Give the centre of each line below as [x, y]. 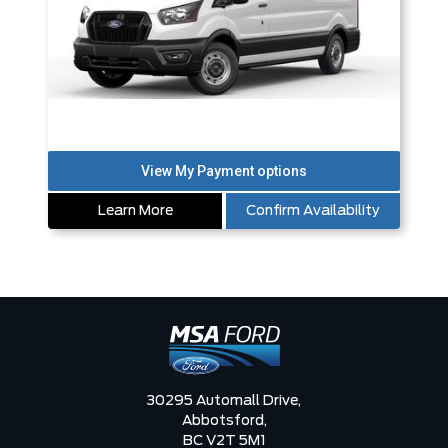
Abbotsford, [224, 420]
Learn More [135, 211]
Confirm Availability [313, 211]
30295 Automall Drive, [224, 400]
